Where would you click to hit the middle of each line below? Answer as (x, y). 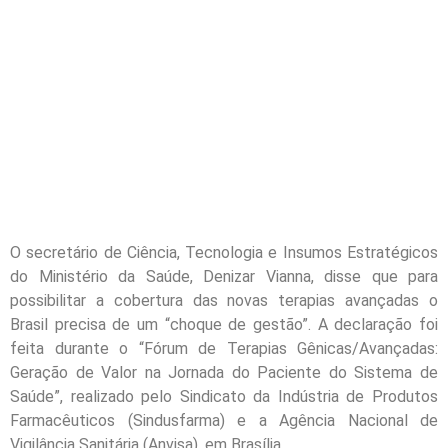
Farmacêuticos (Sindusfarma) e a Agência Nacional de (224, 420)
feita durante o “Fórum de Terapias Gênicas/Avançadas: (224, 348)
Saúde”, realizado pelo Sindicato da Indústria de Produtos (224, 396)
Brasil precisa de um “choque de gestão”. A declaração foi (224, 324)
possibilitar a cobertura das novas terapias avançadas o (224, 300)
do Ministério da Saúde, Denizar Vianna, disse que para (224, 276)
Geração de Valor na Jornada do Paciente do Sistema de (224, 372)
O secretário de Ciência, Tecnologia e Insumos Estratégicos (224, 252)
